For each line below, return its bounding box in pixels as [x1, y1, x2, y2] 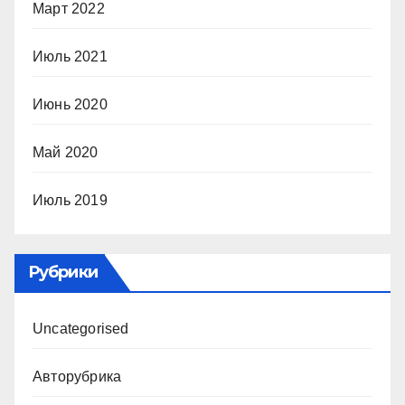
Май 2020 [33, 145, 99, 160]
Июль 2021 [33, 49, 108, 64]
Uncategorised [33, 321, 129, 336]
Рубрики [28, 262, 98, 282]
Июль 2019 [33, 193, 108, 208]
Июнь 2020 [33, 97, 108, 112]
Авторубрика [33, 369, 122, 384]
